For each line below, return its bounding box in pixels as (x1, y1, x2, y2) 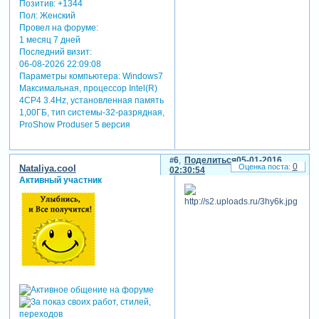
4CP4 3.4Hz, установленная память (19, 95, 164, 105)
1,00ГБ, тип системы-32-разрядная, (19, 107, 164, 117)
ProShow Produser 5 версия (19, 119, 130, 130)
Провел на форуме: (19, 22, 98, 33)
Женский (37, 10, 75, 21)
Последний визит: (19, 46, 92, 57)
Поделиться (184, 155, 236, 166)
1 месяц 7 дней (19, 34, 80, 45)
